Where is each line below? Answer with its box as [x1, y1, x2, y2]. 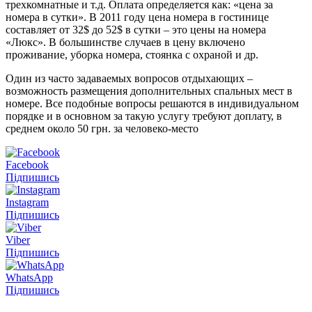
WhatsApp [6, 271, 53, 283]
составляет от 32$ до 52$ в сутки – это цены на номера [6, 23, 266, 36]
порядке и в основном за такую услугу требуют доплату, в [6, 109, 282, 122]
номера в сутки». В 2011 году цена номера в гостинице [6, 10, 269, 23]
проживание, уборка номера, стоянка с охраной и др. [6, 48, 258, 61]
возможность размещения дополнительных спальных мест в [6, 84, 292, 97]
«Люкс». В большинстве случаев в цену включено [6, 36, 245, 48]
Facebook [6, 158, 49, 171]
